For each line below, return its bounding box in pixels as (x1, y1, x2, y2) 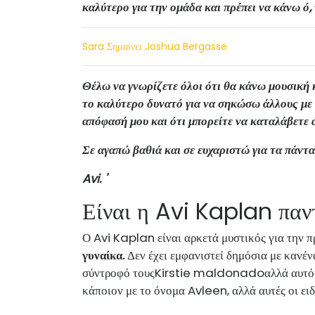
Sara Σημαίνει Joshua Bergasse (82, 39, 227, 53)
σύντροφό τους (82, 264, 155, 281)
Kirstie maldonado (155, 264, 264, 281)
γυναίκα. (82, 246, 124, 264)
